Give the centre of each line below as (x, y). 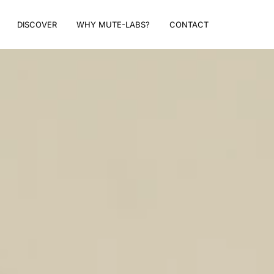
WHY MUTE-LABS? (113, 24)
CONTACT (189, 24)
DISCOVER (37, 24)
